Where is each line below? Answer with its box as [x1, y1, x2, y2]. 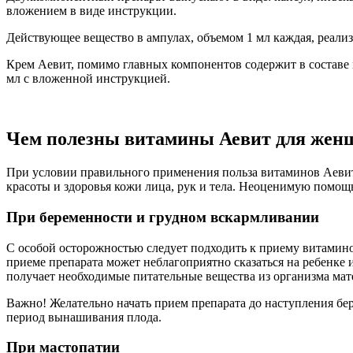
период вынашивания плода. [6, 310, 162, 324]
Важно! [6, 295, 46, 310]
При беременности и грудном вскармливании [6, 208, 319, 225]
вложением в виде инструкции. [6, 4, 176, 18]
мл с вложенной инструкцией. [6, 72, 170, 86]
